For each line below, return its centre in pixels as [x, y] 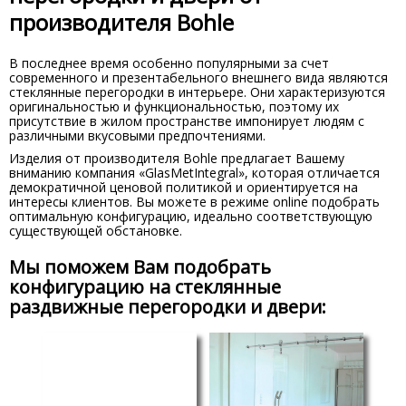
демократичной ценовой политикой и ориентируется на [184, 187]
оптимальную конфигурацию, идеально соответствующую [191, 216]
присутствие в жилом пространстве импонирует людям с [187, 121]
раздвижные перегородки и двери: [168, 307]
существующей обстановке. [96, 231]
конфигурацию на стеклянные [145, 287]
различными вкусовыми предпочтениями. [137, 135]
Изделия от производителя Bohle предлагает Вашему [177, 158]
